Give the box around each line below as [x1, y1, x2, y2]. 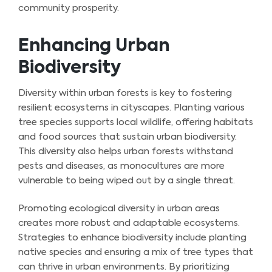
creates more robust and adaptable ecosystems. [18, 219, 240, 228]
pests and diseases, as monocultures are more [18, 161, 225, 171]
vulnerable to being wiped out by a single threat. [18, 175, 235, 185]
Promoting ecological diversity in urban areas [18, 204, 220, 214]
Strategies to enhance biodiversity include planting [18, 233, 246, 243]
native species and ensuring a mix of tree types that [18, 248, 253, 257]
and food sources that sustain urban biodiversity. [18, 132, 237, 141]
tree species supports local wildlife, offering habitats [18, 117, 253, 127]
